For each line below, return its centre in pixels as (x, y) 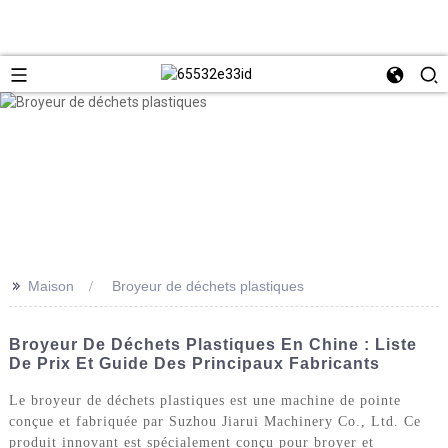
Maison (50, 285)
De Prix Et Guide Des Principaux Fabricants (194, 363)
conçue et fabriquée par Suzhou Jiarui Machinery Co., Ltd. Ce (214, 421)
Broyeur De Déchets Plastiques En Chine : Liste (212, 344)
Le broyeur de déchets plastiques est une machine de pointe (204, 400)
